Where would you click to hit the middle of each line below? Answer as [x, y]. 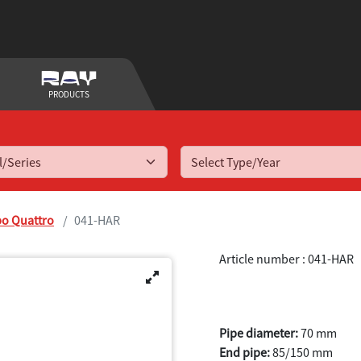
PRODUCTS [270, 95]
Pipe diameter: [259, 333]
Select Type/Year [236, 162]
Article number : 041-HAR [286, 259]
